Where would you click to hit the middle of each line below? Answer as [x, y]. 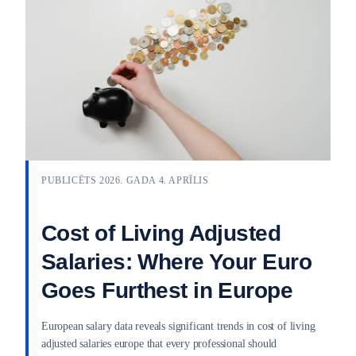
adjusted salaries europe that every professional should [159, 344]
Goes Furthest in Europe [167, 291]
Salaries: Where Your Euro [177, 262]
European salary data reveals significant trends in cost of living [178, 327]
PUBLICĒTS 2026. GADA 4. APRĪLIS [125, 181]
